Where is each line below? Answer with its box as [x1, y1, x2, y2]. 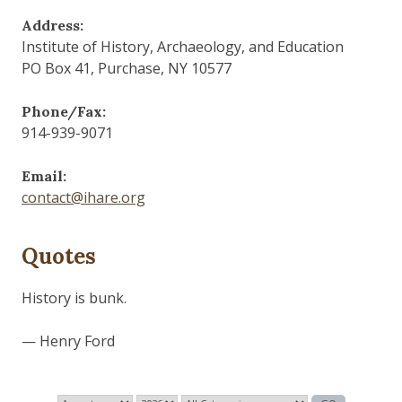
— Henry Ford [22, 331, 115, 352]
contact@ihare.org [22, 188, 145, 208]
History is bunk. [22, 288, 127, 309]
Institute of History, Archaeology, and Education [22, 37, 344, 57]
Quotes [22, 242, 96, 271]
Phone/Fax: [22, 102, 106, 121]
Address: [22, 16, 83, 35]
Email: [22, 167, 66, 186]
